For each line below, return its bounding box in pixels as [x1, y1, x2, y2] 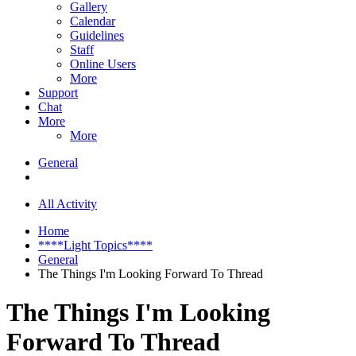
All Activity [38, 196, 97, 211]
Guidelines [70, 28, 124, 42]
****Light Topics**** [38, 238, 153, 252]
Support [38, 85, 78, 99]
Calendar [70, 14, 115, 28]
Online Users [70, 56, 136, 71]
